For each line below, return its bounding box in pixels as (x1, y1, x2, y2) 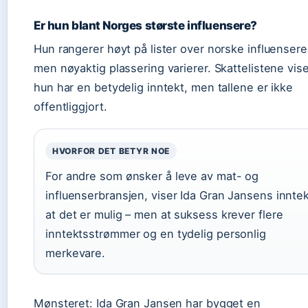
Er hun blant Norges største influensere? (34, 19, 258, 32)
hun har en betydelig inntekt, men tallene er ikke (34, 80, 294, 94)
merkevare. (45, 246, 106, 260)
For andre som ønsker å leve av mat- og (45, 169, 259, 183)
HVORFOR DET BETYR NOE (52, 146, 170, 156)
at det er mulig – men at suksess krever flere (45, 208, 283, 221)
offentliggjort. (34, 100, 107, 113)
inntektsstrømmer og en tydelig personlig (45, 227, 266, 241)
